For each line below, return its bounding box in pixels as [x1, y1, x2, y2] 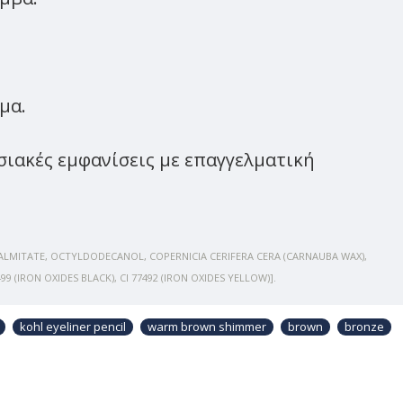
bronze [345, 318, 384, 335]
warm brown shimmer [148, 318, 266, 335]
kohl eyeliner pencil [20, 318, 126, 335]
